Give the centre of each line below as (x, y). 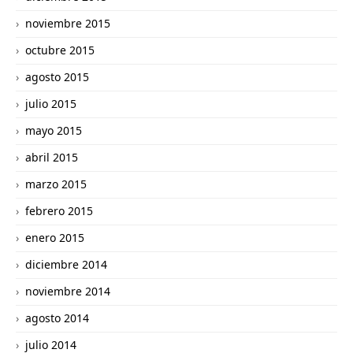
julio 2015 (51, 104)
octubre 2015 (60, 50)
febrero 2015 (59, 211)
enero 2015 (55, 238)
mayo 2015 (54, 130)
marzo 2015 (56, 184)
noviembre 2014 (68, 291)
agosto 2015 (57, 77)
